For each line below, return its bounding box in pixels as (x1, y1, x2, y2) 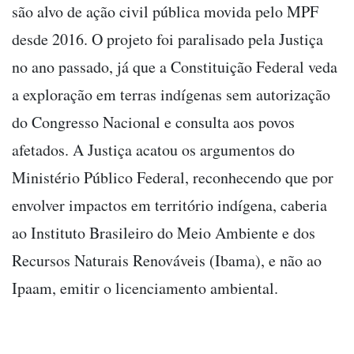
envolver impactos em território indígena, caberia (12, 194, 327, 216)
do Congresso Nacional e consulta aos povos (12, 111, 295, 133)
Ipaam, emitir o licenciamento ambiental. (12, 277, 278, 299)
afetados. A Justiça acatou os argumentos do (12, 138, 295, 160)
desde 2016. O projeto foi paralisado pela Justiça (12, 28, 323, 50)
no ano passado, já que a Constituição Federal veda (12, 55, 337, 77)
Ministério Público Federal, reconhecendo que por (12, 166, 333, 188)
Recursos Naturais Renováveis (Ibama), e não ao (12, 249, 322, 271)
